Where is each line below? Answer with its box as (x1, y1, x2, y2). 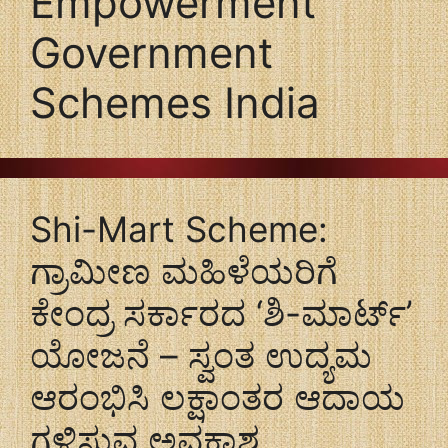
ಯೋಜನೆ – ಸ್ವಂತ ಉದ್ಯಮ (30, 334, 372, 376)
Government (30, 27, 273, 78)
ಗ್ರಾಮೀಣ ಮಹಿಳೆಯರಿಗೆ (30, 250, 338, 292)
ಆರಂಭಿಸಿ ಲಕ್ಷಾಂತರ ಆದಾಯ (30, 376, 405, 418)
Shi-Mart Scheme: (30, 208, 328, 250)
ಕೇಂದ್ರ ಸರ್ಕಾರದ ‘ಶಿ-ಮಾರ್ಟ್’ (30, 292, 412, 334)
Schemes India (30, 77, 320, 128)
